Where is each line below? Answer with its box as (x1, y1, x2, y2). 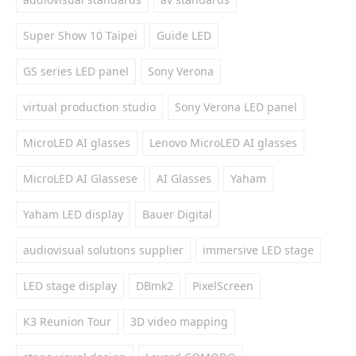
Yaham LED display (23, 207, 123, 222)
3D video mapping (130, 314, 228, 329)
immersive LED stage (203, 242, 314, 257)
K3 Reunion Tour (23, 314, 111, 329)
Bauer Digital (142, 207, 212, 222)
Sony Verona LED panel (175, 99, 297, 114)
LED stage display (23, 278, 117, 293)
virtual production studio (23, 99, 156, 114)
